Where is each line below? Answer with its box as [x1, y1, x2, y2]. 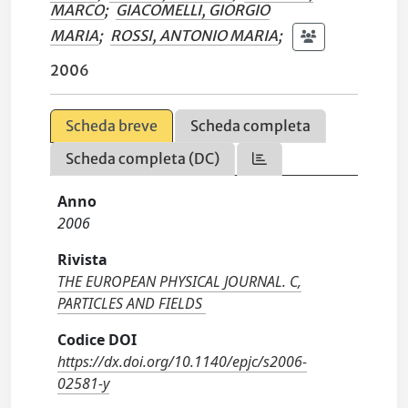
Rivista [57, 250, 108, 270]
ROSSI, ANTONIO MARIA [110, 25, 279, 45]
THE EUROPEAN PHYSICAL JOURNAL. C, [57, 271, 302, 291]
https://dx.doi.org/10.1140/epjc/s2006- [57, 352, 308, 372]
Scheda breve [66, 117, 158, 135]
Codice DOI [57, 330, 138, 350]
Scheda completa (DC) [66, 149, 220, 168]
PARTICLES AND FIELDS [57, 293, 203, 313]
